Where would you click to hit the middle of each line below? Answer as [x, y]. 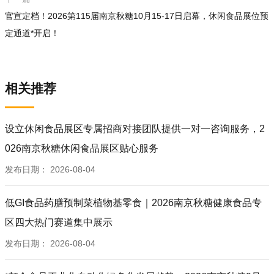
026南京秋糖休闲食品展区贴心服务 [82, 148]
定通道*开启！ [32, 33]
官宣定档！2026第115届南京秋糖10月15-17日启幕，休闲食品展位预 [137, 16]
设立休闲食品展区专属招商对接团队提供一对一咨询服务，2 [135, 129]
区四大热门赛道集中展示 [59, 222]
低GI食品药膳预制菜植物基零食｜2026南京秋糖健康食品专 [133, 203]
